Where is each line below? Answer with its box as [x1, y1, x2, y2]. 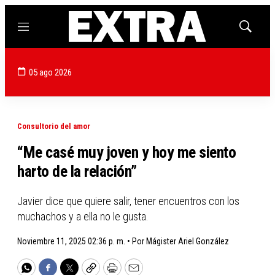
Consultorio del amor [17, 122, 90, 131]
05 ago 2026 [29, 66, 72, 78]
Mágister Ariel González [146, 236, 229, 246]
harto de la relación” [17, 162, 137, 180]
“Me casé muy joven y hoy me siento [17, 143, 236, 161]
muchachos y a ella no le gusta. [17, 210, 149, 223]
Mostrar [244, 25, 272, 35]
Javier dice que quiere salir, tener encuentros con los [17, 195, 239, 207]
